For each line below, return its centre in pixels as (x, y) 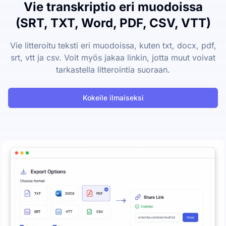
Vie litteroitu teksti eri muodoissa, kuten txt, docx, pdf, (113, 46)
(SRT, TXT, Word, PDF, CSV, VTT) (113, 23)
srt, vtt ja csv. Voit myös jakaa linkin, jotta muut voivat (113, 58)
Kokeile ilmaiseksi (113, 98)
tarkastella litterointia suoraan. (113, 70)
